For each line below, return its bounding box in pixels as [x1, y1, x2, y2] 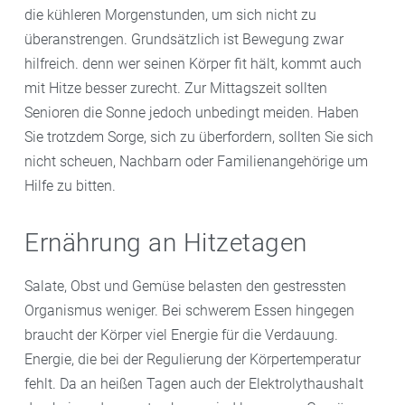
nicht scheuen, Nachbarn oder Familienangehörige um [24, 152, 368, 170]
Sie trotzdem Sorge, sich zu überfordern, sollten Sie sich [24, 127, 373, 146]
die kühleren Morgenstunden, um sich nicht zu [24, 5, 316, 24]
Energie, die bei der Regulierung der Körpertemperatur [24, 350, 361, 368]
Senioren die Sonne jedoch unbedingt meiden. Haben [24, 103, 359, 121]
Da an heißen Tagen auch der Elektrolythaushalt [60, 374, 363, 392]
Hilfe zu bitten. [24, 176, 116, 194]
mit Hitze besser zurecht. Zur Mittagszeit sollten [24, 79, 327, 97]
